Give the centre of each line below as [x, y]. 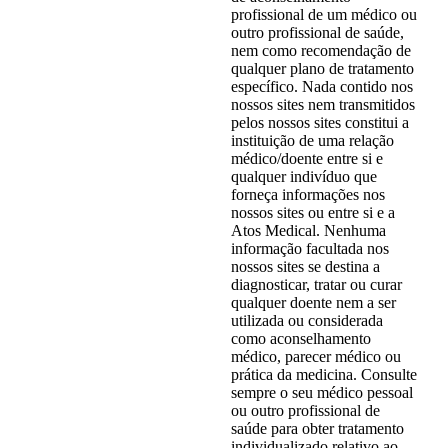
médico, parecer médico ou [315, 357]
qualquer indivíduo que [303, 177]
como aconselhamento [300, 339]
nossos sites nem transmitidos [322, 105]
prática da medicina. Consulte [323, 375]
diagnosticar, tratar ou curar [316, 285]
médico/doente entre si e [306, 159]
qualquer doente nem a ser [313, 303]
